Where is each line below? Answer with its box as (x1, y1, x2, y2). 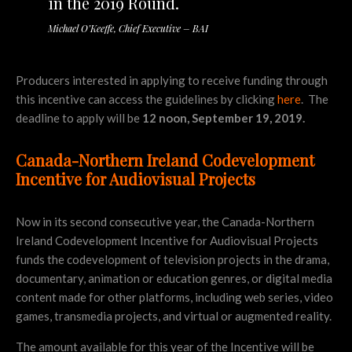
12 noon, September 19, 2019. (142, 111, 307, 126)
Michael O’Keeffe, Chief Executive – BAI (47, 22, 208, 35)
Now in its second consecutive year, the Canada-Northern (16, 214, 314, 229)
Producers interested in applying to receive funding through (16, 73, 328, 88)
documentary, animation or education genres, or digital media (16, 271, 332, 286)
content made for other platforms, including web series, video (16, 290, 333, 305)
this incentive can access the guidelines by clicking (16, 92, 277, 107)
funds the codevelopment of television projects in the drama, (16, 252, 329, 267)
